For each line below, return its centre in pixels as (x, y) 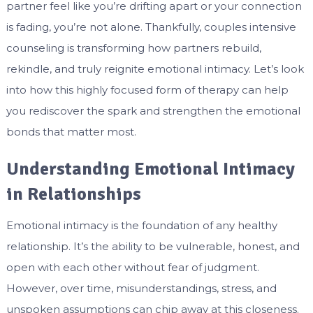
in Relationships (73, 195)
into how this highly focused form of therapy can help (147, 90)
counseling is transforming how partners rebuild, (133, 48)
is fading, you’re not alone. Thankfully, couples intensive (151, 27)
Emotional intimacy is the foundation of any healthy (141, 226)
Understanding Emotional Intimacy (150, 169)
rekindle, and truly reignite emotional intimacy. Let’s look (155, 69)
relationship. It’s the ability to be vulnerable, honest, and (153, 247)
